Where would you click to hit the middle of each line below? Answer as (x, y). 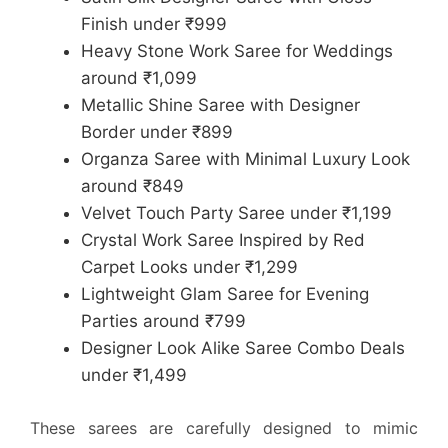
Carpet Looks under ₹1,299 (189, 266)
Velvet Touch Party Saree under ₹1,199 (236, 212)
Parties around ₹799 (163, 320)
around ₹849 (132, 185)
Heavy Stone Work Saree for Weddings (237, 50)
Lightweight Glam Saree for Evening (225, 293)
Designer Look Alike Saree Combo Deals (243, 347)
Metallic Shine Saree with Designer (220, 104)
